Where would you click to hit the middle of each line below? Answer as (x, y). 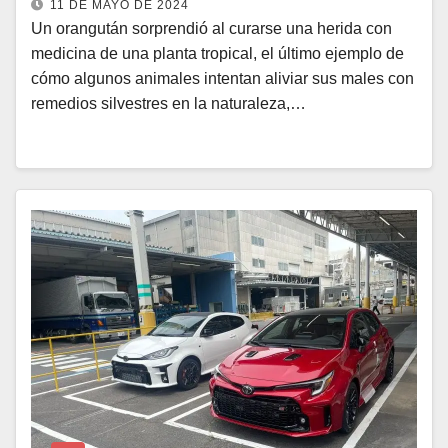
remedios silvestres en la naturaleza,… (168, 103)
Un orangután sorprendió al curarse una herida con (211, 28)
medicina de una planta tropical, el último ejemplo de (217, 53)
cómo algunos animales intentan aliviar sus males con (222, 78)
